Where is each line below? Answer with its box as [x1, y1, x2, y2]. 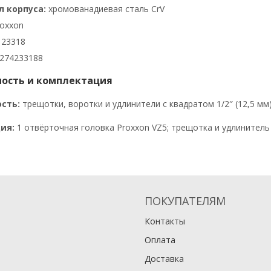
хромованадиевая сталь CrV [45, 3, 165, 15]
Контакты [145, 215, 185, 227]
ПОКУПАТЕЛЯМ [145, 194, 226, 209]
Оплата [145, 234, 175, 246]
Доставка [145, 253, 184, 265]
